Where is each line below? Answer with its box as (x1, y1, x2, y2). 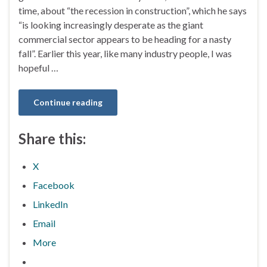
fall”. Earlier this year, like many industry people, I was (18, 47, 232, 59)
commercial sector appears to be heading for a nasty (18, 33, 231, 45)
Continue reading (33, 97, 103, 107)
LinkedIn (33, 198, 68, 210)
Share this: (18, 129, 86, 147)
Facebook (33, 179, 74, 191)
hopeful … (18, 61, 58, 73)
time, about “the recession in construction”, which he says (18, 4, 247, 16)
